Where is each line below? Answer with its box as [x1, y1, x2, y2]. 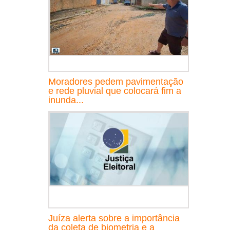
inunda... [48, 94, 84, 105]
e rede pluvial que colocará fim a [48, 85, 181, 96]
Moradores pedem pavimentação [48, 76, 183, 87]
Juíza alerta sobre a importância [48, 213, 180, 223]
